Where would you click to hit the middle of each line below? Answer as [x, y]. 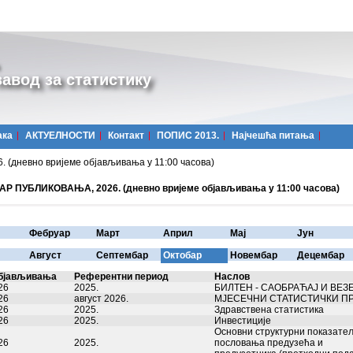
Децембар [321, 255]
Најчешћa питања [273, 136]
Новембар [254, 255]
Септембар [122, 255]
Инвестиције [243, 321]
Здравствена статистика [269, 310]
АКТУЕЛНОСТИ [60, 136]
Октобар [182, 255]
